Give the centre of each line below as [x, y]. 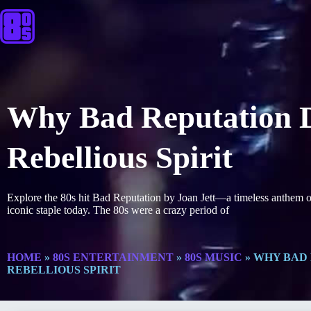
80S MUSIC [213, 257]
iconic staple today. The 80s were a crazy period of [118, 210]
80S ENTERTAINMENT [113, 257]
